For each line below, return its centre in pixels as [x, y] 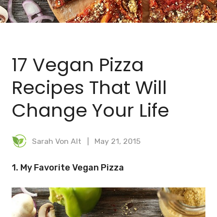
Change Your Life [90, 110]
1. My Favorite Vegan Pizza [68, 168]
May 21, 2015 [118, 141]
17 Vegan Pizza [78, 65]
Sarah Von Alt [56, 141]
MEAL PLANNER [108, 39]
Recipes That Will [89, 88]
